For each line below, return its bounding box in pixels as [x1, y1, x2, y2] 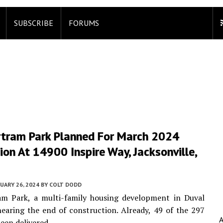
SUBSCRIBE [14, 18, 53, 28]
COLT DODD [49, 181, 82, 188]
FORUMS [69, 18, 99, 28]
